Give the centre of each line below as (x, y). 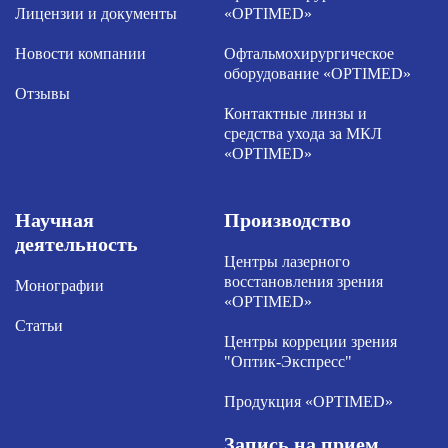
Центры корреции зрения (310, 341)
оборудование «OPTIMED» (317, 73)
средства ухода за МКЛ (303, 133)
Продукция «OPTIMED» (308, 401)
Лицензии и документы (96, 13)
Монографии (59, 285)
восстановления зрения (303, 281)
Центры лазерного (287, 261)
